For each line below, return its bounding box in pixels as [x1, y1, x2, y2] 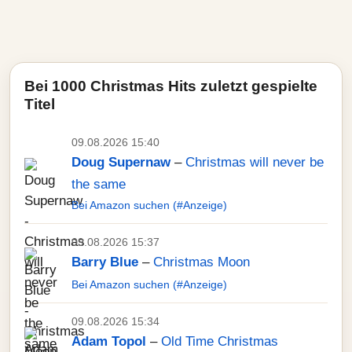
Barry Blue [71, 255, 138, 269]
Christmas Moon [153, 255, 250, 269]
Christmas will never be [185, 155, 324, 170]
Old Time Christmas [161, 334, 278, 349]
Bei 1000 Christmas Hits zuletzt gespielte [24, 78, 317, 94]
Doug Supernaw [71, 155, 170, 170]
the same [71, 177, 126, 192]
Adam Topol [71, 334, 146, 349]
